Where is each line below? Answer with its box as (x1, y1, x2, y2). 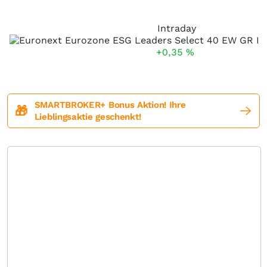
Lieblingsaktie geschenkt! (34, 111, 141, 122)
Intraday (157, 23, 196, 34)
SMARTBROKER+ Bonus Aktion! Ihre (34, 100, 186, 110)
